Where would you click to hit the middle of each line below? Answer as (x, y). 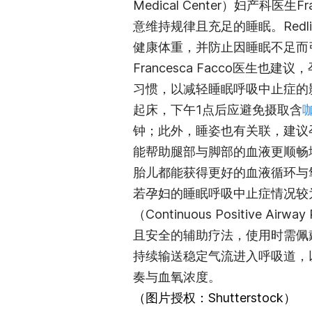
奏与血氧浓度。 (177, 276)
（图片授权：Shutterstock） (214, 297)
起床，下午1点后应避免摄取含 (218, 109)
